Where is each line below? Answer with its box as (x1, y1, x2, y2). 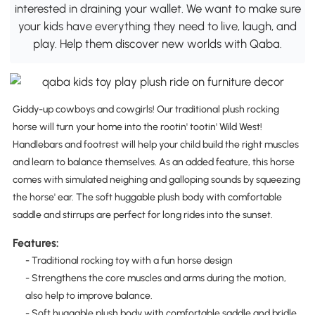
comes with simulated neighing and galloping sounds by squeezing (12, 174, 300, 186)
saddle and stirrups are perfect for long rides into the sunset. (12, 209, 273, 221)
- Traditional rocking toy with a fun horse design (25, 254, 233, 266)
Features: (12, 236, 59, 250)
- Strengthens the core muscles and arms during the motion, (25, 271, 286, 284)
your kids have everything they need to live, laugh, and (18, 19, 297, 34)
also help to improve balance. (25, 289, 153, 302)
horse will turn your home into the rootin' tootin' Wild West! (12, 121, 262, 134)
